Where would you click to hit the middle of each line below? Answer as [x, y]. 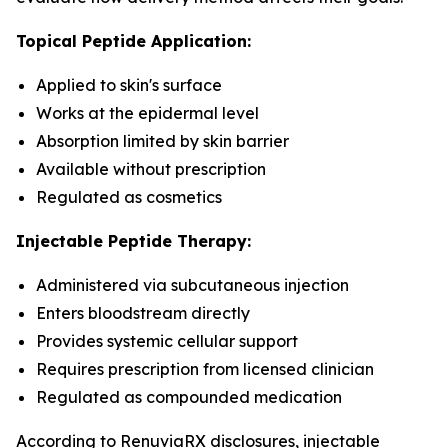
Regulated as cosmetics [129, 197]
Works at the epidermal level [147, 113]
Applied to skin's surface [129, 85]
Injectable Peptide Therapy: [133, 241]
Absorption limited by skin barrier [162, 141]
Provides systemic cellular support [167, 341]
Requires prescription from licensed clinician [205, 369]
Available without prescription [151, 169]
